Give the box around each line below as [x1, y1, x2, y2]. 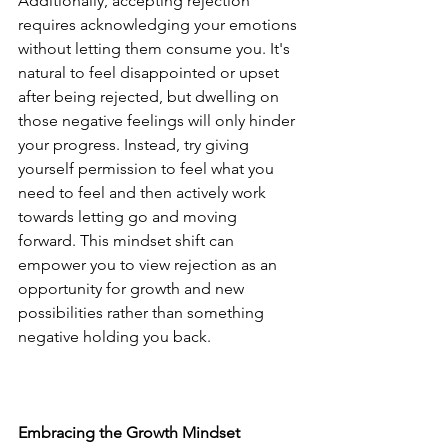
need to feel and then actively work [18, 182, 270, 202]
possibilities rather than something [18, 302, 268, 322]
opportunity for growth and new [18, 278, 248, 298]
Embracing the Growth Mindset [18, 422, 240, 442]
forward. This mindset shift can [18, 230, 238, 250]
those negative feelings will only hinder [18, 110, 299, 130]
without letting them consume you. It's [18, 38, 294, 58]
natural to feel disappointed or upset [18, 62, 283, 82]
